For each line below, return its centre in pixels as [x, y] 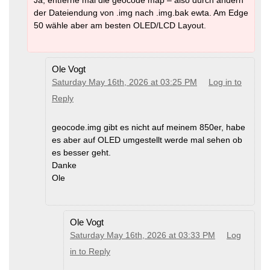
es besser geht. [81, 153]
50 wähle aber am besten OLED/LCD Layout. [120, 25]
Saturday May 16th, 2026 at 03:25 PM [124, 83]
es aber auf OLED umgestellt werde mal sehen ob [147, 140]
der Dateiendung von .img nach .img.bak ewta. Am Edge [141, 12]
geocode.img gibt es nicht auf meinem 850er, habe [149, 127]
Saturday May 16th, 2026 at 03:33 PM [143, 236]
